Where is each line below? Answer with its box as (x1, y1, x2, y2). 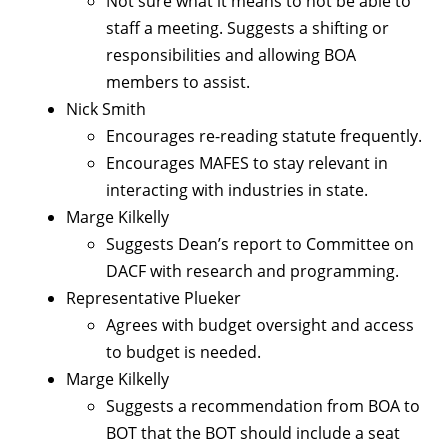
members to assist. (106, 71, 250, 94)
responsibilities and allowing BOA (106, 44, 356, 67)
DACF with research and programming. (106, 260, 399, 283)
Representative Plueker (66, 287, 241, 310)
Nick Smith (66, 98, 146, 121)
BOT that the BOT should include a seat (106, 422, 400, 445)
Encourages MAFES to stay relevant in (106, 152, 388, 175)
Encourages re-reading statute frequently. (106, 125, 422, 148)
